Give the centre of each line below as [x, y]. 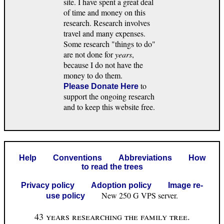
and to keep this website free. [109, 106]
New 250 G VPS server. [131, 195]
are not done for [89, 54]
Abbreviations [145, 157]
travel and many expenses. [104, 33]
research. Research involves [107, 22]
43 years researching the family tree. [112, 216]
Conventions [77, 157]
